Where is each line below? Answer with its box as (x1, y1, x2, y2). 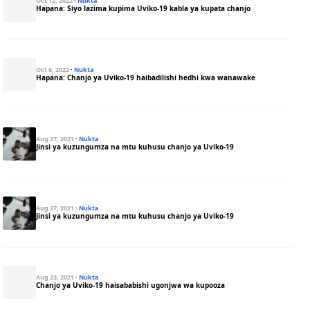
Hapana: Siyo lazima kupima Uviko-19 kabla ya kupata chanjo (36, 3, 251, 13)
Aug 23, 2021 (36, 273, 76, 282)
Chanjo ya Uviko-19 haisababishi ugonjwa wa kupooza (36, 280, 226, 290)
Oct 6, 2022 (36, 65, 71, 74)
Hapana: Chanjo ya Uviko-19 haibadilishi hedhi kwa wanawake (36, 73, 256, 82)
